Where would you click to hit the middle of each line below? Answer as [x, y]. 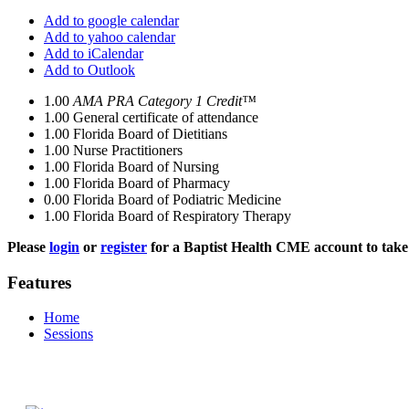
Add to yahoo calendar [110, 37]
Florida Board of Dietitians [150, 134]
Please [28, 247]
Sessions [68, 334]
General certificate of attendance [166, 117]
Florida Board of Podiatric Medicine [177, 199]
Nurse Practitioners [128, 150]
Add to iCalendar [94, 53]
